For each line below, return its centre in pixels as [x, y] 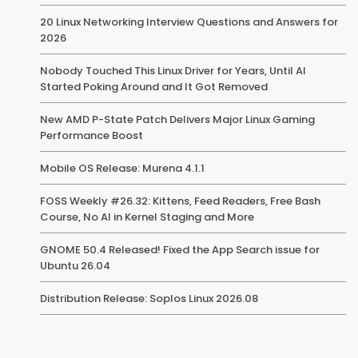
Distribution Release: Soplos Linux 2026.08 [149, 298]
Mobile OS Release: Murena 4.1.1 [122, 168]
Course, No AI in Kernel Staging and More [147, 217]
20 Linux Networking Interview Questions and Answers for [189, 22]
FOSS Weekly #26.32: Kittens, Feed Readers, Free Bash [180, 201]
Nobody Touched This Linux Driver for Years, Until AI [173, 70]
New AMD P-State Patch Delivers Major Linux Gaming [177, 119]
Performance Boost [91, 135]
